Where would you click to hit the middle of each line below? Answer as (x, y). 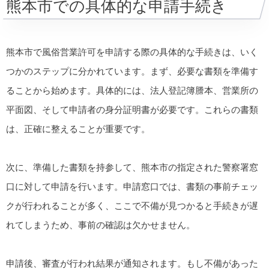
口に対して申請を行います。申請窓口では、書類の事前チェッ (132, 187)
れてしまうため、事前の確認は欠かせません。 (101, 225)
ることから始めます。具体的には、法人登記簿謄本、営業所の (132, 90)
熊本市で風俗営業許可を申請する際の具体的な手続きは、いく (132, 52)
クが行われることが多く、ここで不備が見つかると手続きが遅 (132, 206)
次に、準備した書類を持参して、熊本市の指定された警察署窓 (132, 168)
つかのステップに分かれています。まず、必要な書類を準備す (132, 71)
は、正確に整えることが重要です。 (78, 129)
